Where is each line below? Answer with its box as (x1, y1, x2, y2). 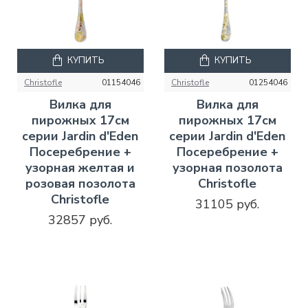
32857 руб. (48, 211, 113, 228)
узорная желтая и (25, 159, 135, 176)
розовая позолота (25, 175, 135, 192)
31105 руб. (195, 195, 260, 212)
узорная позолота (172, 159, 283, 176)
